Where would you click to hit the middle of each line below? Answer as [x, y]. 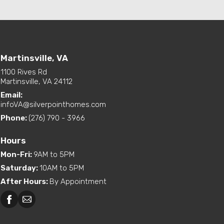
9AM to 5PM [54, 154]
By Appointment [78, 181]
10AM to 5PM [62, 168]
